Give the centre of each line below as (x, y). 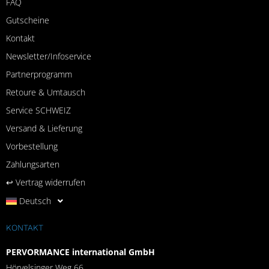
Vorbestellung (32, 146)
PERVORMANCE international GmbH (80, 252)
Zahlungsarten (33, 164)
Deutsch (35, 201)
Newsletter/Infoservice (49, 56)
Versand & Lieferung (44, 128)
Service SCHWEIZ (38, 110)
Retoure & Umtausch (46, 92)
